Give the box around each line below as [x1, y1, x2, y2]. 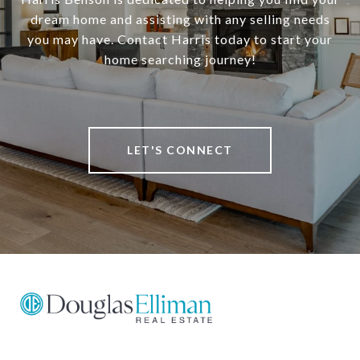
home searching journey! [104, 51, 256, 67]
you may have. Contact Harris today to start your [27, 31, 333, 47]
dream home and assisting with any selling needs [30, 11, 330, 27]
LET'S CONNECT [127, 143, 233, 157]
